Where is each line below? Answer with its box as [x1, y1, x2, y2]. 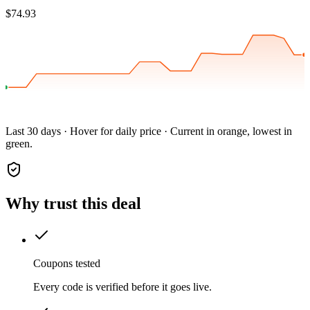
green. [6, 138, 33, 150]
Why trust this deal [6, 194, 141, 213]
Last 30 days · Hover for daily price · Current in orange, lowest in [6, 125, 292, 138]
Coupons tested [33, 257, 100, 270]
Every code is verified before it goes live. [33, 281, 212, 293]
